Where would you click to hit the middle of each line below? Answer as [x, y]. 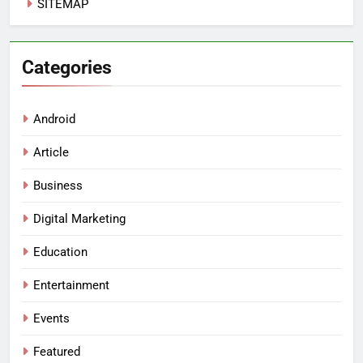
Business [58, 185]
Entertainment [71, 285]
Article [51, 152]
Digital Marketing [79, 218]
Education [60, 252]
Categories [67, 67]
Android [54, 119]
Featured [57, 351]
